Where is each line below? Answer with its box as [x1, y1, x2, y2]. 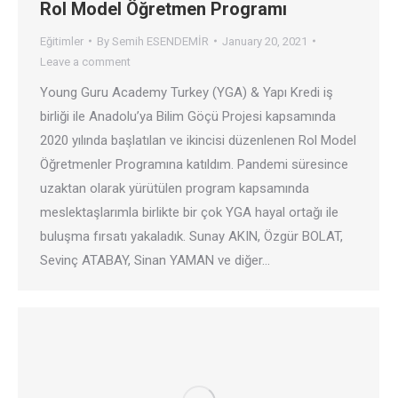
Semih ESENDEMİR [112, 34, 209, 48]
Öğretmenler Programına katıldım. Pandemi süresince [40, 155, 348, 172]
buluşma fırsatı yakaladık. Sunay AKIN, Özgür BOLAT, [40, 227, 343, 244]
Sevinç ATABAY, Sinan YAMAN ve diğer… [40, 251, 270, 268]
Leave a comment [40, 54, 131, 68]
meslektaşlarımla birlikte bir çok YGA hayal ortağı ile [40, 203, 338, 220]
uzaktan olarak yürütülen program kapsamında [40, 179, 309, 196]
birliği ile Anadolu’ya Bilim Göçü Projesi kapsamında [40, 107, 336, 124]
